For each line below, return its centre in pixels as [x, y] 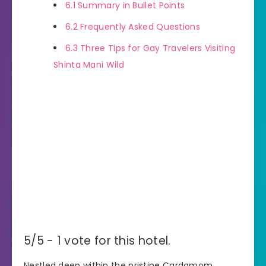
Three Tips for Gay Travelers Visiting [156, 48]
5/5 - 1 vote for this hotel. [97, 240]
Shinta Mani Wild [89, 64]
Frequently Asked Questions [139, 26]
